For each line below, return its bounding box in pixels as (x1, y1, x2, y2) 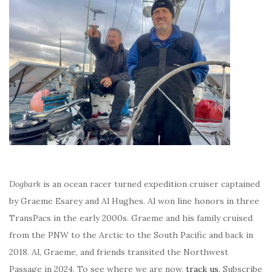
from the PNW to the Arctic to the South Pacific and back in (9, 229, 253, 241)
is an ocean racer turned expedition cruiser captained (41, 178, 260, 190)
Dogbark (9, 178, 41, 190)
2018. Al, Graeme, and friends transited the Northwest (9, 246, 228, 258)
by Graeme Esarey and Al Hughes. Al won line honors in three (9, 195, 259, 207)
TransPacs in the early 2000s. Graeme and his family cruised (9, 212, 253, 224)
